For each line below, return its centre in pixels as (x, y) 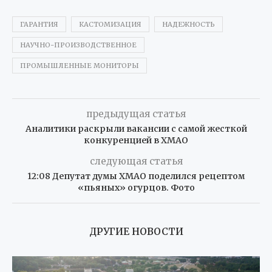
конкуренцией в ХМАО (136, 141)
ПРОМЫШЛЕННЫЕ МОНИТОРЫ (80, 66)
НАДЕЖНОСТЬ (189, 25)
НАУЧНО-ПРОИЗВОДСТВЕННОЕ (78, 45)
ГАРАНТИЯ (39, 25)
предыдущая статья (136, 114)
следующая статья (136, 161)
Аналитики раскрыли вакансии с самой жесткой (136, 129)
